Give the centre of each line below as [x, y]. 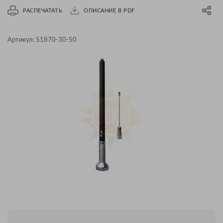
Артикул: [22, 40]
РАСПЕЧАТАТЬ [43, 10]
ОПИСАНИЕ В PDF [109, 10]
